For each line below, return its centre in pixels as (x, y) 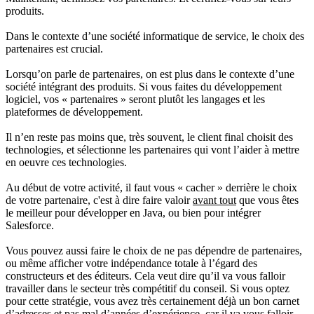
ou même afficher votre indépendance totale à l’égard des (131, 263)
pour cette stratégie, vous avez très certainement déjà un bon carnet (152, 301)
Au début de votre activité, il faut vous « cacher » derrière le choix (151, 187)
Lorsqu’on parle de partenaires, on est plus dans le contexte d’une (150, 74)
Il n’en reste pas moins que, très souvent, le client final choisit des (149, 137)
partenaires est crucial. (54, 48)
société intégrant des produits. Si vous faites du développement (144, 86)
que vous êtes (267, 200)
